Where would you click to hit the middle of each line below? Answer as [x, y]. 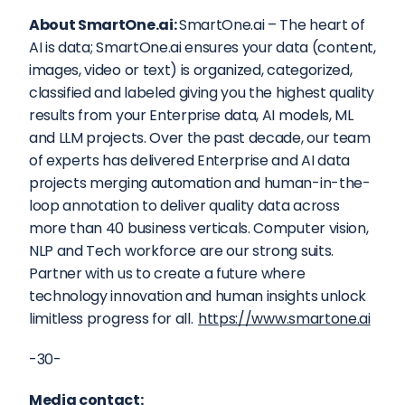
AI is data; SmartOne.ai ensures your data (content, [202, 47]
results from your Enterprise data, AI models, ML [191, 115]
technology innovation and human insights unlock [198, 296]
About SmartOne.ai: [104, 25]
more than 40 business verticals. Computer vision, [199, 228]
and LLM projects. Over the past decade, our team [200, 138]
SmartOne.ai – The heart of [272, 25]
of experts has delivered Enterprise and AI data [189, 160]
